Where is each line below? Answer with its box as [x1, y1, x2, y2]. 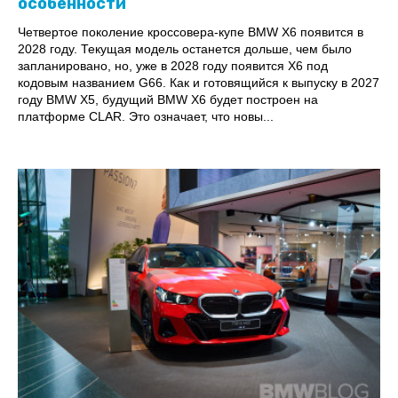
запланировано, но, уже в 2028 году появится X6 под [18, 58, 328, 73]
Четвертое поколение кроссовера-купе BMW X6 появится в [18, 24, 363, 39]
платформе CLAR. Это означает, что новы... [18, 108, 274, 123]
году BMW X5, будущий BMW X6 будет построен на [18, 92, 318, 107]
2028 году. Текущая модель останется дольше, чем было [18, 41, 352, 56]
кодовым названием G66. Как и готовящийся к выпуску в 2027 [18, 75, 379, 90]
